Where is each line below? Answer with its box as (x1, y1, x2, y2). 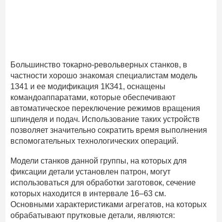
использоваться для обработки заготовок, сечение (10, 178, 196, 187)
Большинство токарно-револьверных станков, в (10, 60, 188, 69)
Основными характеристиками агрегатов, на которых (10, 200, 207, 209)
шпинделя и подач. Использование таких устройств (10, 115, 200, 124)
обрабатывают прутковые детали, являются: (10, 211, 175, 220)
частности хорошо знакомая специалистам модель (10, 71, 198, 80)
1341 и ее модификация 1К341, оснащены (10, 82, 166, 91)
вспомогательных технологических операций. (10, 137, 179, 146)
